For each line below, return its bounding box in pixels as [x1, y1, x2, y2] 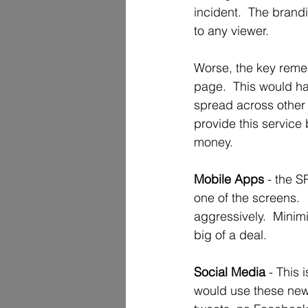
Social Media [194, 264, 265, 280]
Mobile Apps [194, 171, 267, 188]
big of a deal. [194, 227, 277, 243]
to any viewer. [194, 23, 269, 39]
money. [194, 134, 240, 151]
